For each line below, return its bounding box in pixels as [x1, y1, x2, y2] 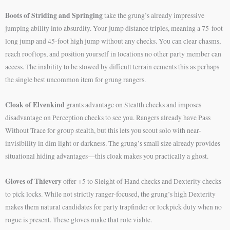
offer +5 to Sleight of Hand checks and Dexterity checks [62, 177, 221, 186]
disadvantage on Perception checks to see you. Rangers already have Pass [5, 113, 210, 123]
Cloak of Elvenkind [5, 100, 65, 110]
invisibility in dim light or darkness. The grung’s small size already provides [5, 139, 220, 148]
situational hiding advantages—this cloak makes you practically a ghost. [5, 151, 208, 161]
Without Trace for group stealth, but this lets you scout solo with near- [5, 126, 201, 136]
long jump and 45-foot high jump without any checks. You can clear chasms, [5, 36, 221, 46]
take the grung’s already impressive [103, 11, 204, 21]
